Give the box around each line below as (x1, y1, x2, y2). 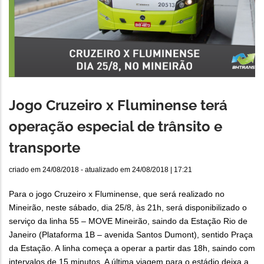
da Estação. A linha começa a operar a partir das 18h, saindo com (9, 243, 255, 253)
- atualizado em (79, 166, 132, 174)
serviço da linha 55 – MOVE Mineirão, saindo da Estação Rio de (9, 216, 247, 226)
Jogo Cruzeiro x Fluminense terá (9, 97, 227, 114)
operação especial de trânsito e (9, 118, 222, 136)
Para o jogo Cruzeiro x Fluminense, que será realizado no (9, 189, 225, 199)
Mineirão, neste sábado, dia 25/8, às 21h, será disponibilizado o (9, 203, 247, 213)
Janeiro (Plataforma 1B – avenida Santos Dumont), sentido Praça (9, 230, 253, 240)
